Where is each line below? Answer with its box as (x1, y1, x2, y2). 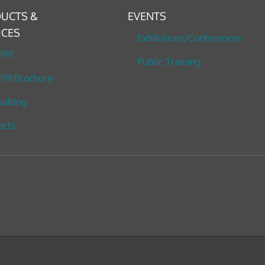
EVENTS (128, 9, 167, 22)
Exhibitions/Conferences (137, 31, 242, 44)
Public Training (137, 55, 201, 67)
